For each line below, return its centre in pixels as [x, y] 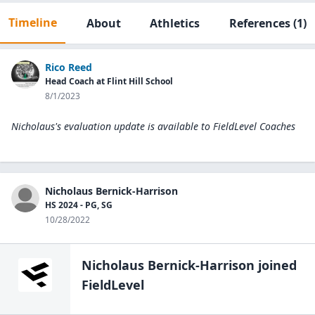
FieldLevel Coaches [254, 126]
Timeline [33, 22]
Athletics [175, 23]
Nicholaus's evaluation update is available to [111, 126]
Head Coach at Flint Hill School [109, 81]
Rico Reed [69, 67]
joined [276, 265]
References [259, 23]
